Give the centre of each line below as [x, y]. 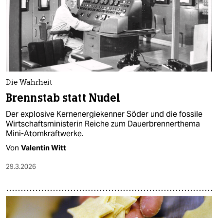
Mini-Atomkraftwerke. [45, 134]
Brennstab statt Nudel [63, 98]
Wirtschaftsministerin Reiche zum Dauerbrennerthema [103, 124]
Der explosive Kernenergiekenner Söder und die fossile [104, 114]
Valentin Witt [44, 148]
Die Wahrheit [29, 83]
